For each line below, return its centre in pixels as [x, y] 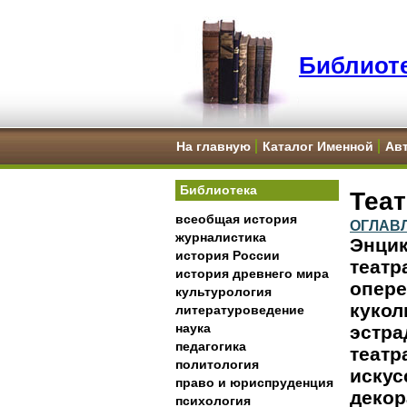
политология [217, 364]
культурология [223, 292]
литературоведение [240, 310]
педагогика [211, 346]
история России [228, 255]
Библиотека [218, 190]
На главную [213, 146]
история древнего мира [252, 273]
